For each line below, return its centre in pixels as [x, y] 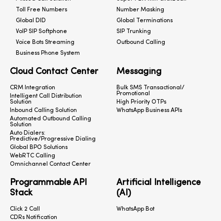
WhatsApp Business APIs [149, 111]
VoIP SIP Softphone [41, 32]
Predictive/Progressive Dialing [53, 139]
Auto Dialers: [28, 133]
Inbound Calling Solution [43, 111]
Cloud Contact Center [54, 72]
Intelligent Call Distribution [46, 96]
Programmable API [48, 183]
